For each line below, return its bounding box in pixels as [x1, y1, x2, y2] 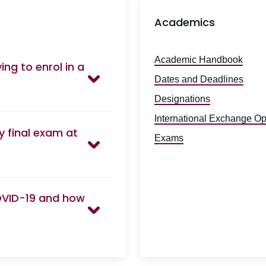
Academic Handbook [154, 55, 243, 65]
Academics [154, 15, 215, 30]
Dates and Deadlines [154, 74, 243, 85]
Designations [154, 94, 210, 104]
